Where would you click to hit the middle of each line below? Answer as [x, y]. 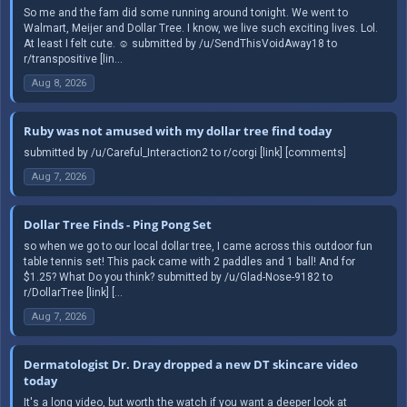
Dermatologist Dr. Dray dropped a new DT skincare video [191, 364]
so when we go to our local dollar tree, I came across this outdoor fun [198, 246]
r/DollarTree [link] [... [73, 292]
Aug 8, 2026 [59, 83]
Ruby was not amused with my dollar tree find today [178, 130]
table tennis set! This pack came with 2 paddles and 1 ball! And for [189, 261]
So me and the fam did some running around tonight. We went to [186, 12]
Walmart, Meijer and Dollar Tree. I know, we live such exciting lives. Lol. [201, 28]
